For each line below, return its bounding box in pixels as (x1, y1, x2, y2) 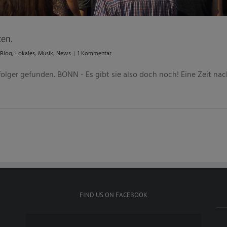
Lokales (15, 49, 35, 58)
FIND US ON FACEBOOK (79, 190, 147, 199)
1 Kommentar (78, 49, 111, 58)
